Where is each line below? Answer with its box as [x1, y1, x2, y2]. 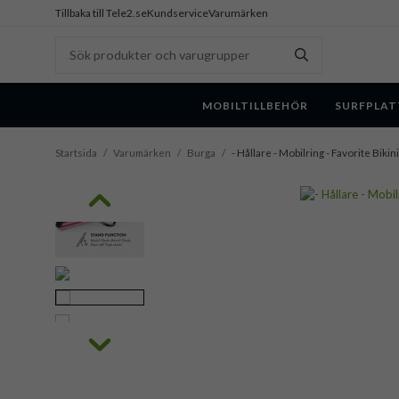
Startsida [55, 146, 97, 159]
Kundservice [147, 6, 208, 20]
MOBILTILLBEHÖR [202, 98, 308, 112]
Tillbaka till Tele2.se [55, 6, 147, 20]
